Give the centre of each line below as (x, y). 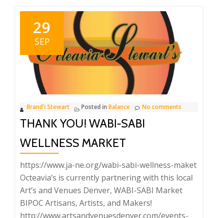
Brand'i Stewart (48, 107)
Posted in (95, 107)
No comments (162, 107)
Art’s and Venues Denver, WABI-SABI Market (101, 190)
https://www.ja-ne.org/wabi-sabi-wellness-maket (108, 165)
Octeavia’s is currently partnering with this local (106, 177)
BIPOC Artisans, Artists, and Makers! (86, 203)
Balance (119, 107)
